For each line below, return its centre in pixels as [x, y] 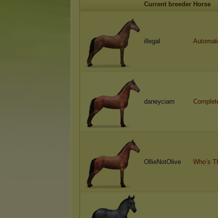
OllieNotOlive [163, 162]
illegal [152, 41]
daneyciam [159, 101]
